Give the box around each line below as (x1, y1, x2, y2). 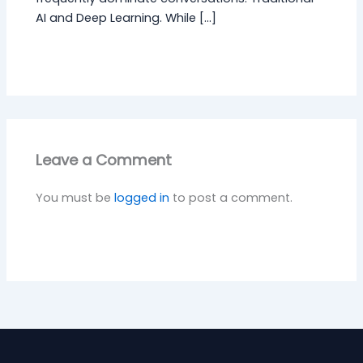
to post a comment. (169, 189, 293, 206)
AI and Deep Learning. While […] (36, 9, 217, 26)
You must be (36, 189, 115, 206)
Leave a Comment (36, 150, 173, 171)
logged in (114, 189, 170, 206)
